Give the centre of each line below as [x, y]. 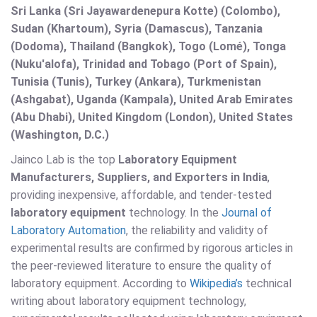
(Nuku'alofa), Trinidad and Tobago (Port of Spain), [144, 64]
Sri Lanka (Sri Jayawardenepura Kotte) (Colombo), [145, 11]
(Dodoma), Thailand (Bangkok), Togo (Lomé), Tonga [148, 47]
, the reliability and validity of [197, 231]
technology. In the [174, 213]
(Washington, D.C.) [60, 135]
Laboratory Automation [68, 231]
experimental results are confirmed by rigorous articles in [152, 248]
